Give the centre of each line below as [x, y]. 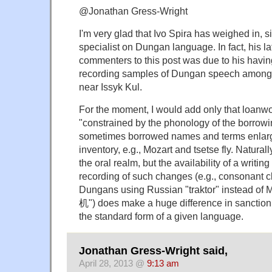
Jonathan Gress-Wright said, [153, 250]
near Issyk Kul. [110, 87]
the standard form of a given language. [161, 216]
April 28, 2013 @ [113, 263]
